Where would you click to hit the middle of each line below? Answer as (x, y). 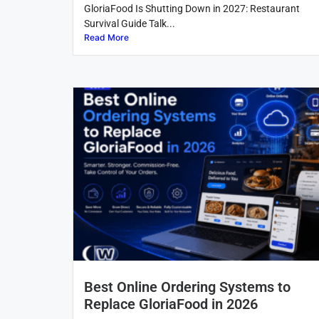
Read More (106, 37)
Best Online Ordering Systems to (187, 287)
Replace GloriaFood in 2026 (171, 304)
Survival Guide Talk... (130, 23)
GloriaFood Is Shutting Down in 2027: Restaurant (192, 9)
